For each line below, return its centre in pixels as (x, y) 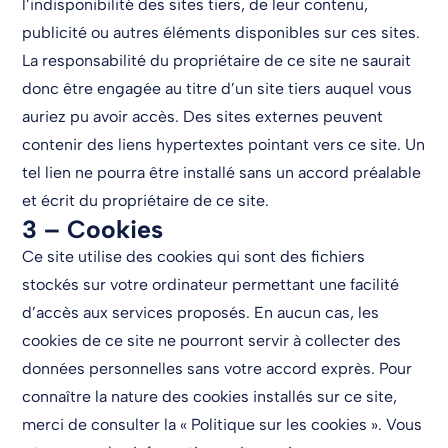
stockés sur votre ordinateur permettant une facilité (211, 284)
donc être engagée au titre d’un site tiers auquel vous (217, 88)
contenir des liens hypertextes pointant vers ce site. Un (224, 144)
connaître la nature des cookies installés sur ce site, (210, 396)
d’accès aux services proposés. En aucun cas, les (201, 312)
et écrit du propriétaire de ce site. (146, 200)
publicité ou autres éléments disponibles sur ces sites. (221, 32)
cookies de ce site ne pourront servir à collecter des (212, 340)
